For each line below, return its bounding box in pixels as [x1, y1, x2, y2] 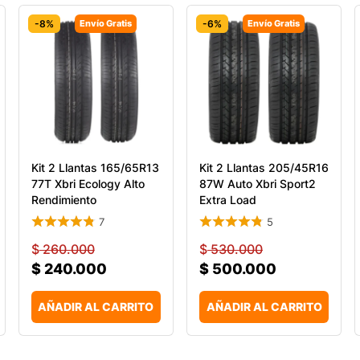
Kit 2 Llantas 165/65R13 [31, 160, 159, 174]
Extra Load [198, 192, 256, 207]
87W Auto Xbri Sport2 [198, 176, 316, 190]
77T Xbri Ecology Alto [31, 176, 145, 190]
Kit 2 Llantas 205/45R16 [198, 160, 329, 174]
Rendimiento [31, 192, 96, 207]
